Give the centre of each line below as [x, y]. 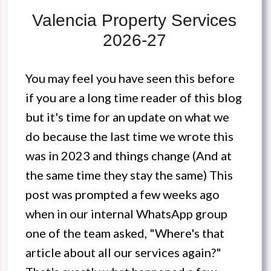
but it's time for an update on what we [127, 117]
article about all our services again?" [123, 253]
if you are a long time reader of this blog [134, 98]
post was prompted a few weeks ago [122, 194]
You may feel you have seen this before [130, 78]
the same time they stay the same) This [129, 175]
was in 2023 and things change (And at [129, 156]
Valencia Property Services [134, 21]
